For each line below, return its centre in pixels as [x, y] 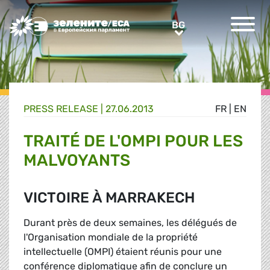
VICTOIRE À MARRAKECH [109, 198]
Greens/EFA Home [50, 21]
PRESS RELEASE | [64, 109]
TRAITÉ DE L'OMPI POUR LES [133, 141]
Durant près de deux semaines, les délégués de [130, 223]
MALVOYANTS [77, 161]
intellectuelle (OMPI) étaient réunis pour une [123, 252]
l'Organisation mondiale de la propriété [111, 237]
